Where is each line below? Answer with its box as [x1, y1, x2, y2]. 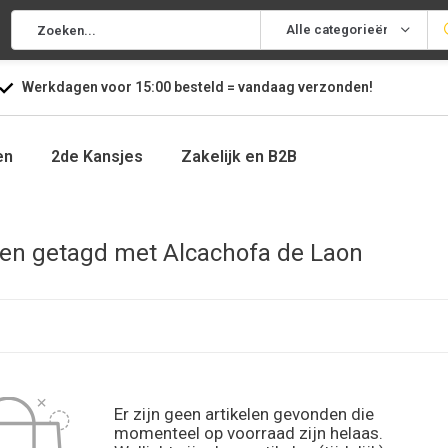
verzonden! [297, 79, 373, 95]
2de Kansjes [51, 147, 143, 166]
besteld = [170, 79, 238, 95]
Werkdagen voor [21, 79, 135, 95]
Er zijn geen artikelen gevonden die [114, 404, 374, 424]
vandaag [237, 79, 298, 95]
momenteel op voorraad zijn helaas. [114, 423, 383, 443]
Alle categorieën [286, 22, 390, 37]
